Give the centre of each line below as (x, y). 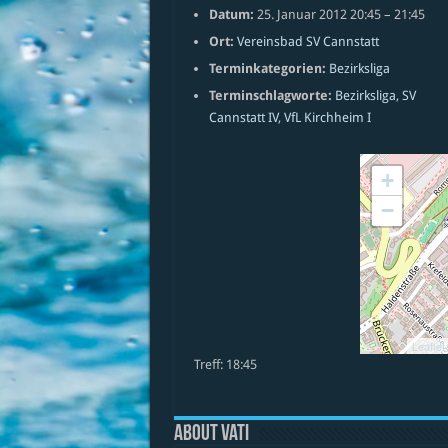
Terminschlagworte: (270, 95)
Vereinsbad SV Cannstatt (307, 41)
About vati (211, 434)
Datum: (231, 14)
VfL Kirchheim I (327, 117)
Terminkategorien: (267, 68)
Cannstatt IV (243, 117)
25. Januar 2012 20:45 (318, 14)
